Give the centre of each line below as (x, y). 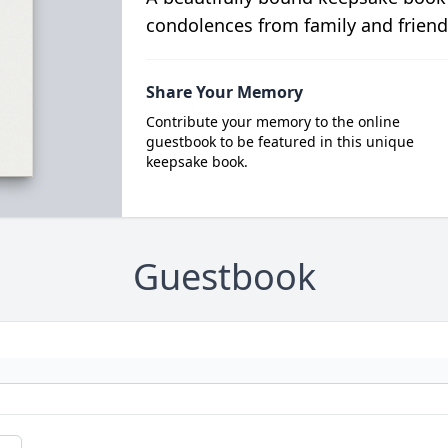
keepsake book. (196, 161)
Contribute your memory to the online (272, 121)
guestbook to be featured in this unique (279, 141)
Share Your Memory (224, 92)
